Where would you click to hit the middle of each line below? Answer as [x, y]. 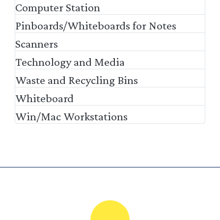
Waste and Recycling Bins [77, 80]
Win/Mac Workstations [71, 116]
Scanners [37, 43]
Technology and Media [70, 61]
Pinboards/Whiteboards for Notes [96, 25]
